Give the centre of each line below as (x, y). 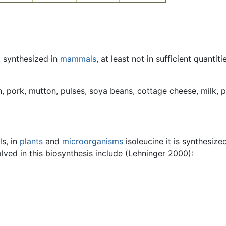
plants (31, 142)
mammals (78, 59)
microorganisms (93, 142)
